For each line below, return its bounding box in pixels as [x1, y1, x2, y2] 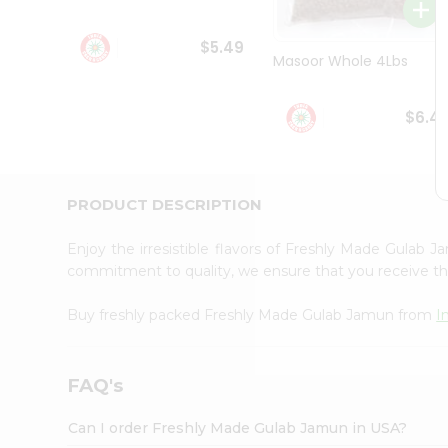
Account [20, 162, 89, 185]
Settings [20, 224, 88, 247]
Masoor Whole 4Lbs [272, 51, 408, 72]
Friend [20, 139, 60, 158]
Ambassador [20, 27, 106, 46]
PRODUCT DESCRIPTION [67, 194, 263, 214]
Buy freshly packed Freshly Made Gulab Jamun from [67, 305, 437, 324]
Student [20, 7, 73, 26]
